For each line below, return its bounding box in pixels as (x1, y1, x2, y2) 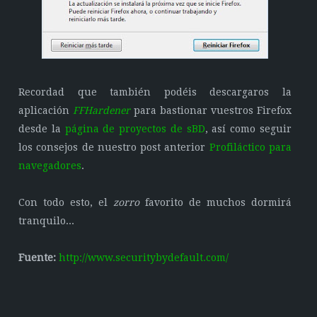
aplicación (18, 105, 74, 116)
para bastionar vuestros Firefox (134, 105, 292, 116)
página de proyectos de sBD (64, 123, 205, 134)
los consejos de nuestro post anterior (18, 142, 209, 153)
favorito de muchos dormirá (144, 197, 292, 208)
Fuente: (18, 252, 57, 263)
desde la (18, 123, 65, 134)
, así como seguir (204, 123, 292, 134)
